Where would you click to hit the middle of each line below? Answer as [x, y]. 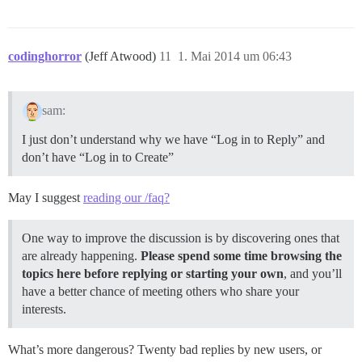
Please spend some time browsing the [241, 256]
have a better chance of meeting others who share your [160, 292]
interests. [44, 309]
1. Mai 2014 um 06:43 [235, 57]
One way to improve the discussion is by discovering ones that [181, 238]
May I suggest [46, 198]
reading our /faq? [126, 198]
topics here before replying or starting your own [153, 274]
